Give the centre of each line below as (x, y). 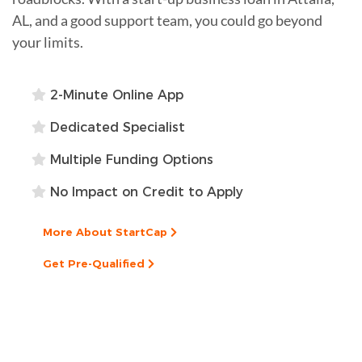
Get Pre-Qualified (95, 263)
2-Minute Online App (115, 95)
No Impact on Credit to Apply (145, 192)
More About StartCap (107, 232)
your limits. (48, 42)
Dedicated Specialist (116, 127)
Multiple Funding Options (130, 159)
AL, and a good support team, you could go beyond (167, 20)
